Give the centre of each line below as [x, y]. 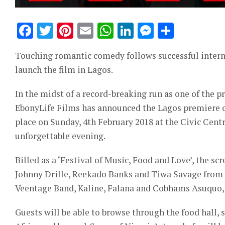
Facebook [70, 30]
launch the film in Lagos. [64, 69]
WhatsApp [154, 30]
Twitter [82, 30]
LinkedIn [168, 30]
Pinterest [109, 30]
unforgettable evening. [60, 136]
